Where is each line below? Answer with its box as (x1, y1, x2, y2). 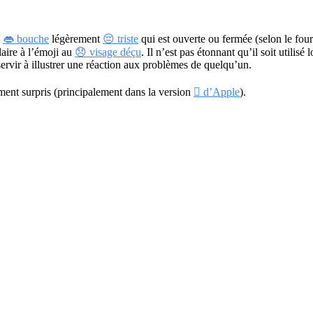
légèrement (49, 32, 103, 45)
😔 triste (103, 32, 138, 45)
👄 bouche (3, 32, 49, 45)
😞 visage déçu (75, 45, 141, 58)
